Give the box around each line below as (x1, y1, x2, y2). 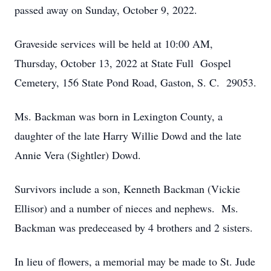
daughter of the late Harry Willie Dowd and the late (15, 128, 241, 143)
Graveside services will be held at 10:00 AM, (15, 36, 213, 51)
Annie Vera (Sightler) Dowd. (15, 148, 141, 162)
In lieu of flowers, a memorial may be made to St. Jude (15, 254, 255, 269)
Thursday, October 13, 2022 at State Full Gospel (15, 56, 231, 70)
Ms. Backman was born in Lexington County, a (15, 109, 223, 123)
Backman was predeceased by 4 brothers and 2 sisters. (15, 220, 253, 235)
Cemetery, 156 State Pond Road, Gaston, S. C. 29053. (15, 75, 256, 90)
